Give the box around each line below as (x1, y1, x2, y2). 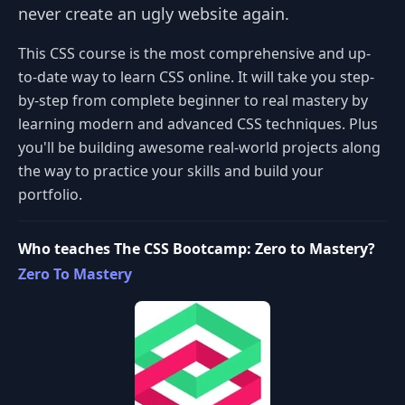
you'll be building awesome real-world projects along (18, 137, 381, 157)
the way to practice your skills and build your (18, 161, 324, 181)
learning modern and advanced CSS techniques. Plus (18, 114, 378, 134)
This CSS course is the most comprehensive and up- (18, 43, 371, 63)
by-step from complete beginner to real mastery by (18, 90, 368, 110)
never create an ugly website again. (18, 3, 289, 24)
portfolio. (18, 184, 82, 204)
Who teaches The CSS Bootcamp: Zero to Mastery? (18, 239, 375, 259)
